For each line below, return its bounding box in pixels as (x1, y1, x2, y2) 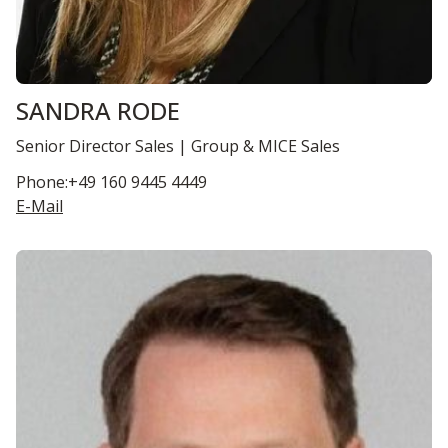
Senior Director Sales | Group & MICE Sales (16, 135, 340, 158)
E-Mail (16, 194, 63, 217)
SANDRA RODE (16, 94, 180, 128)
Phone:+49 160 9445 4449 (16, 170, 207, 193)
